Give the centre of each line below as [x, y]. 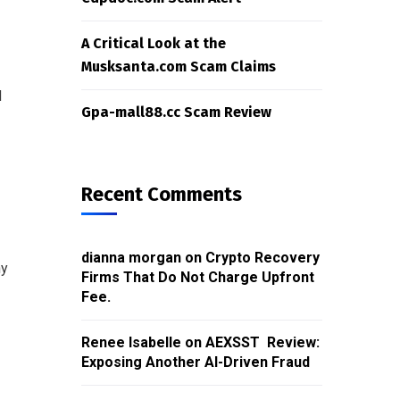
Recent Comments [162, 194]
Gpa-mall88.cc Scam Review [176, 112]
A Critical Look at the [154, 43]
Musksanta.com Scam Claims [179, 67]
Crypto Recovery [262, 258]
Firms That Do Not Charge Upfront [198, 277]
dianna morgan [131, 258]
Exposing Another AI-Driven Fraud [196, 362]
